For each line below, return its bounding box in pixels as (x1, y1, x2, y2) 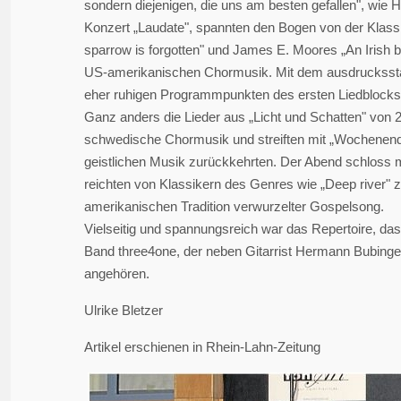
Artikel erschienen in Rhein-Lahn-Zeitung (84, 339, 320, 354)
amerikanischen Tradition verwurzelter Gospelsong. (84, 199, 384, 214)
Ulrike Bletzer (84, 303, 163, 318)
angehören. (84, 266, 149, 281)
